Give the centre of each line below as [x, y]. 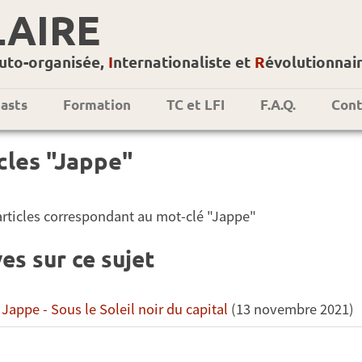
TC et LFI [196, 105]
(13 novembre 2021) [290, 309]
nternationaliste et [184, 62]
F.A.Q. [278, 105]
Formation [97, 105]
